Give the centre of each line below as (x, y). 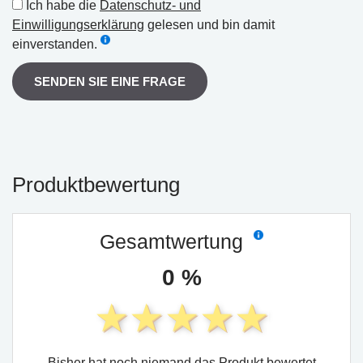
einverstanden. (55, 44)
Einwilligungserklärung (78, 25)
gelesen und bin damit (209, 25)
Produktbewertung (96, 185)
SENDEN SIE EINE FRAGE (110, 81)
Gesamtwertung (174, 241)
